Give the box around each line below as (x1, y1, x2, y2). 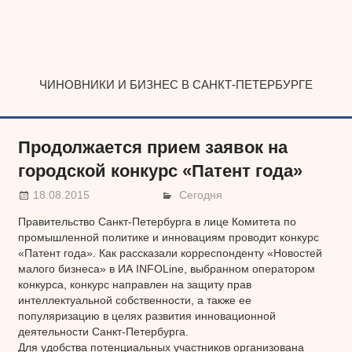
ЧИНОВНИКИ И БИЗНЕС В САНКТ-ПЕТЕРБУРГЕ (39, 77, 313, 91)
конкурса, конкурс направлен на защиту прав (17, 277, 251, 291)
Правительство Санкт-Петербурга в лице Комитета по (17, 214, 296, 228)
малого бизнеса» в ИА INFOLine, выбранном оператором (17, 262, 315, 275)
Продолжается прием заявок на (17, 137, 288, 158)
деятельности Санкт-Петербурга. (17, 324, 189, 338)
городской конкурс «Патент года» (17, 161, 302, 181)
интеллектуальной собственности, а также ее (17, 293, 251, 306)
